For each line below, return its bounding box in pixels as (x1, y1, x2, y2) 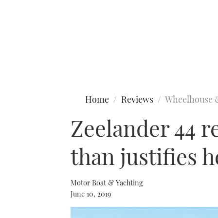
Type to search (5, 43, 52, 53)
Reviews (121, 93, 153, 105)
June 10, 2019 (71, 189, 111, 199)
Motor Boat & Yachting (71, 178, 143, 187)
